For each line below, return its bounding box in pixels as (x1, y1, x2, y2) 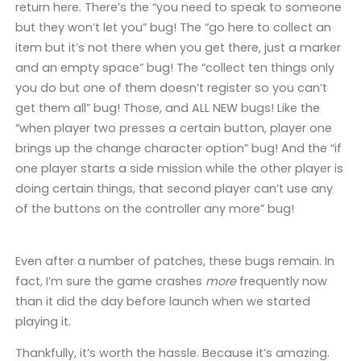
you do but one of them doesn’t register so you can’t (15, 80, 327, 97)
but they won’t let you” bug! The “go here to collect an (15, 19, 331, 36)
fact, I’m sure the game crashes (15, 272, 205, 289)
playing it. (15, 313, 71, 330)
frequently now (235, 272, 327, 289)
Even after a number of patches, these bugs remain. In (15, 252, 334, 269)
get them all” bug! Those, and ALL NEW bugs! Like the (15, 100, 320, 117)
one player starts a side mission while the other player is (15, 160, 343, 177)
